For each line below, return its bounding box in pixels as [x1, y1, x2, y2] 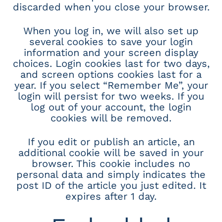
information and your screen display [24, 46, 198, 58]
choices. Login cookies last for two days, [12, 57, 210, 69]
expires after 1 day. [65, 190, 157, 202]
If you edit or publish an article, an [27, 135, 195, 148]
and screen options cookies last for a [20, 68, 202, 80]
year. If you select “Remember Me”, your [14, 79, 208, 91]
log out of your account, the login [31, 101, 191, 113]
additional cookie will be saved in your [18, 146, 204, 159]
